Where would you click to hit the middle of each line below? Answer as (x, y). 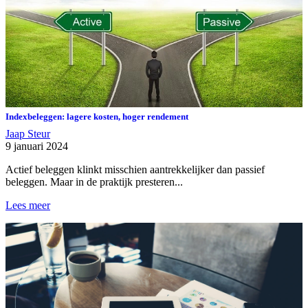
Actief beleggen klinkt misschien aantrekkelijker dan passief (135, 169)
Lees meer (28, 205)
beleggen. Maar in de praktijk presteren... (94, 181)
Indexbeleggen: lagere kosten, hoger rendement (97, 116)
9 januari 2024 (37, 146)
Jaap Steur (28, 133)
